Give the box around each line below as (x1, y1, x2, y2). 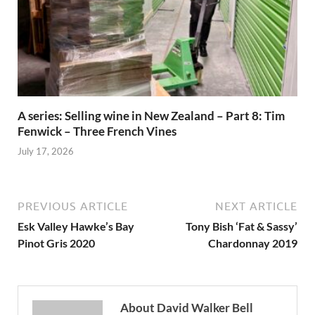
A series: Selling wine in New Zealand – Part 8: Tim (18, 108, 285, 123)
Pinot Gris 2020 (18, 236, 95, 250)
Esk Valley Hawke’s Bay (18, 219, 134, 233)
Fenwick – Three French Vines (18, 123, 176, 139)
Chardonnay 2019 (208, 236, 297, 250)
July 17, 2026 (18, 146, 74, 157)
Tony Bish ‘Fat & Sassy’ (186, 219, 297, 233)
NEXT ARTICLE (215, 200, 297, 213)
